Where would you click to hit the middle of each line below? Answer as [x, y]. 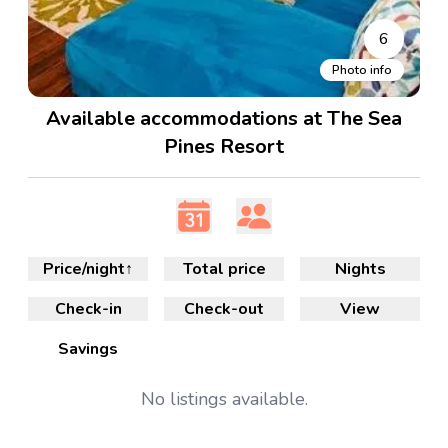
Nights [360, 269]
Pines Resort [224, 146]
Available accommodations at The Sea [224, 118]
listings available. [238, 399]
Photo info [362, 70]
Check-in [88, 309]
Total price [224, 269]
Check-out [224, 309]
